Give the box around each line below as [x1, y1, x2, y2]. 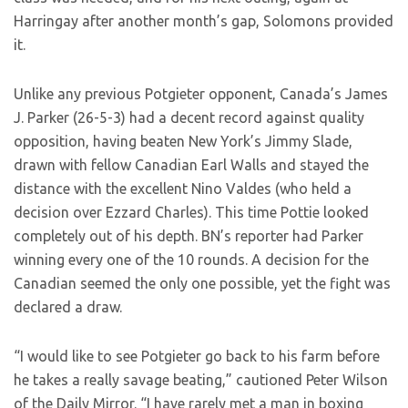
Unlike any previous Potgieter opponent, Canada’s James [14, 86, 388, 102]
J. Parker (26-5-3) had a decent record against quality [14, 109, 364, 126]
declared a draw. [14, 299, 122, 315]
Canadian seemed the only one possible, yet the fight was [14, 275, 391, 291]
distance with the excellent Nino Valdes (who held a [14, 180, 352, 197]
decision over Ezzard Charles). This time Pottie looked [14, 204, 369, 220]
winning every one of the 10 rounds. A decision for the [14, 251, 369, 268]
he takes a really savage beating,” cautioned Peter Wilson [14, 372, 388, 388]
